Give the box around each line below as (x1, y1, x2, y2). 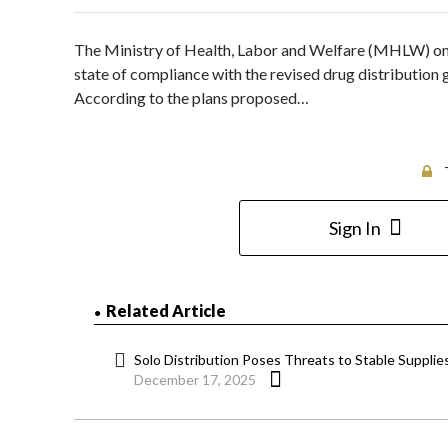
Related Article (106, 301, 226, 321)
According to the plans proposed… (74, 88, 309, 108)
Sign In (328, 217, 381, 240)
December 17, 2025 (134, 371, 256, 389)
